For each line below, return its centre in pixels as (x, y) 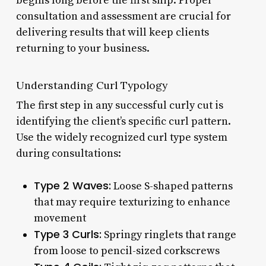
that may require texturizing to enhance (132, 202)
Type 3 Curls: (67, 234)
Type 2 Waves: (72, 185)
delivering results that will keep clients (112, 32)
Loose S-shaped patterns (172, 186)
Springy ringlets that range (169, 235)
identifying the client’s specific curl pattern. (123, 121)
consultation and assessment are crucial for (123, 16)
